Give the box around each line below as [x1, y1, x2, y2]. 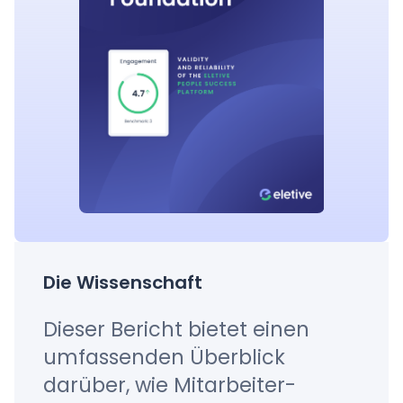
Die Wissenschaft [43, 270, 202, 296]
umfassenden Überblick [43, 343, 285, 372]
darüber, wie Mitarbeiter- [43, 371, 296, 400]
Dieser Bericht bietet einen [43, 315, 309, 345]
